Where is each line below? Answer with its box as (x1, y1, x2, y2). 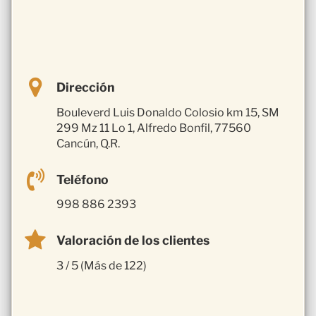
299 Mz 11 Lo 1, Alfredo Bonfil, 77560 (56, 121, 251, 135)
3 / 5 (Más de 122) (56, 259, 147, 273)
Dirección (56, 79, 114, 95)
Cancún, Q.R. (56, 136, 120, 150)
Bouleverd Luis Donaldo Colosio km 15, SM (56, 105, 279, 119)
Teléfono (56, 171, 109, 187)
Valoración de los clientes (56, 233, 209, 248)
